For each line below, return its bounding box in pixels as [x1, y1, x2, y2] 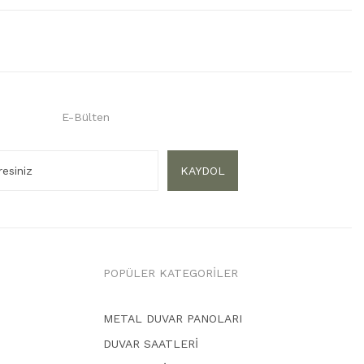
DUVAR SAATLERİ [103, 337, 198, 350]
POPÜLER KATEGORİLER [103, 266, 238, 279]
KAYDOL [180, 163, 226, 177]
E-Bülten [61, 110, 110, 123]
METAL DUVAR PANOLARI [103, 312, 242, 325]
